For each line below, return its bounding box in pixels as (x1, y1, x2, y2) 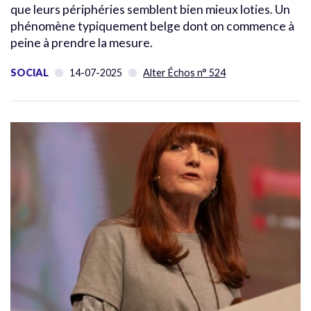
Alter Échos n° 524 (143, 66, 226, 78)
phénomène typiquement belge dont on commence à (10, 18, 294, 33)
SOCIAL (10, 66, 49, 78)
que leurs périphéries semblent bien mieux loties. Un (10, 1, 290, 17)
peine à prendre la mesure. (10, 35, 153, 50)
